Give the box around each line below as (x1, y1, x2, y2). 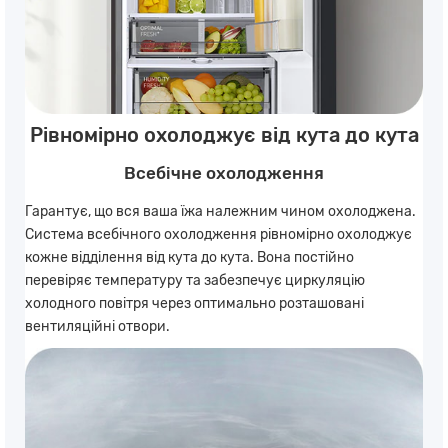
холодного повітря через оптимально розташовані (25, 295, 364, 313)
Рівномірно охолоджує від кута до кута (29, 124, 419, 148)
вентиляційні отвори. (25, 318, 170, 336)
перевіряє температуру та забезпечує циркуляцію (25, 272, 365, 290)
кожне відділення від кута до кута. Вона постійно (25, 249, 354, 267)
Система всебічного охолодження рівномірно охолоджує (25, 226, 412, 244)
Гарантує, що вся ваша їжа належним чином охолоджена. (25, 203, 416, 221)
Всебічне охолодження (124, 163, 324, 184)
